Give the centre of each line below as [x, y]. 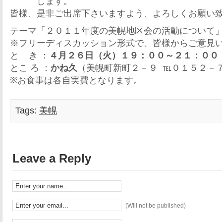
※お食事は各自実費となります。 [76, 80]
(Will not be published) [156, 206]
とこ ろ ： [30, 68]
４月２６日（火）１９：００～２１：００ [134, 55]
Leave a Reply [52, 158]
